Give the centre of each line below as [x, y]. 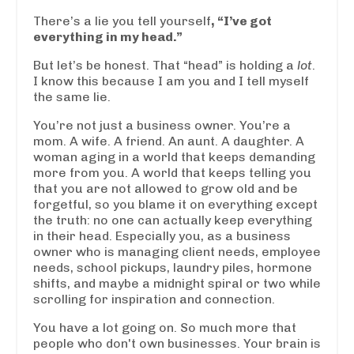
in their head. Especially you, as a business [162, 235]
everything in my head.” [108, 36]
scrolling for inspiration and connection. [154, 299]
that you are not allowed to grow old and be [166, 188]
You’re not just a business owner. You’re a [162, 125]
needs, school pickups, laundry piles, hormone [173, 267]
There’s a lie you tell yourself [122, 21]
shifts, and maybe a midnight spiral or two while [177, 283]
